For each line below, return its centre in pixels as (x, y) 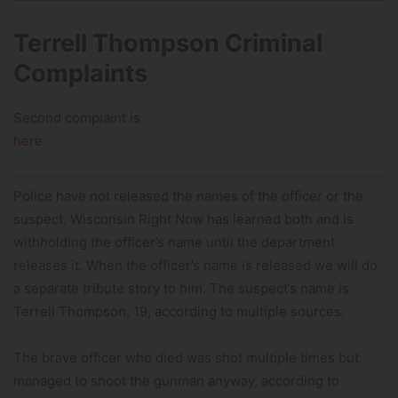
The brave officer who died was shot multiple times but (186, 357)
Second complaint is (77, 118)
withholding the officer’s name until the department (174, 242)
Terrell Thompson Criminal (168, 44)
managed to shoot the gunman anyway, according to (176, 380)
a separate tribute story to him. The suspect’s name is (181, 288)
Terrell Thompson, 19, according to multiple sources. (179, 311)
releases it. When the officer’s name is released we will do (195, 265)
